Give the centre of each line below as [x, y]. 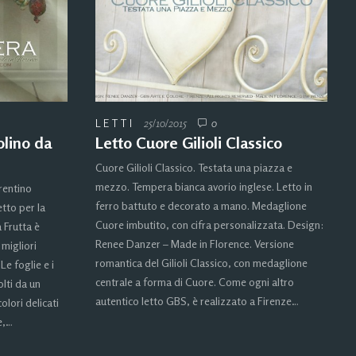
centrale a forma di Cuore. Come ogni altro [195, 282]
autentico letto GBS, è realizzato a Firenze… [197, 301]
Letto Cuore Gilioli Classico [189, 143]
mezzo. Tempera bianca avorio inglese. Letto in [204, 187]
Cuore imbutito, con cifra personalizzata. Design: [209, 225]
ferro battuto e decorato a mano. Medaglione [201, 206]
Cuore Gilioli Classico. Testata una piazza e [194, 168]
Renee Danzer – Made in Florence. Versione [195, 244]
